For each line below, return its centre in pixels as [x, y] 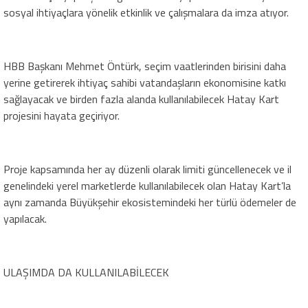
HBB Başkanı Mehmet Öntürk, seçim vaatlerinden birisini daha [145, 66]
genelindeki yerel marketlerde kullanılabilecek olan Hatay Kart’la [147, 185]
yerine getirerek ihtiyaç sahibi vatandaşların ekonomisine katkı [145, 82]
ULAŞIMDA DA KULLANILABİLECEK [86, 272]
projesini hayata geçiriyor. [62, 115]
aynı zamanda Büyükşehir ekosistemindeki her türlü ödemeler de [150, 202]
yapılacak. [25, 218]
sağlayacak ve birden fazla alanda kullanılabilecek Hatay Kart [141, 99]
